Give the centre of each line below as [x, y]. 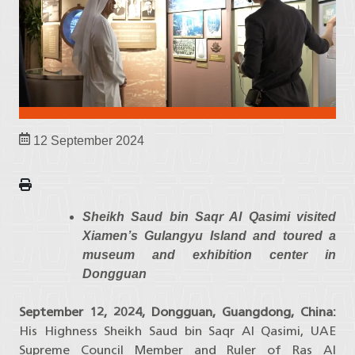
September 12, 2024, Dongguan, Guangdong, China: [177, 312]
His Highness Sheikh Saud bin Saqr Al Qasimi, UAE [177, 331]
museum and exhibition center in [209, 255]
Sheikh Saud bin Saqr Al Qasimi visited [209, 217]
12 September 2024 [87, 141]
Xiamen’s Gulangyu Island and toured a [209, 236]
